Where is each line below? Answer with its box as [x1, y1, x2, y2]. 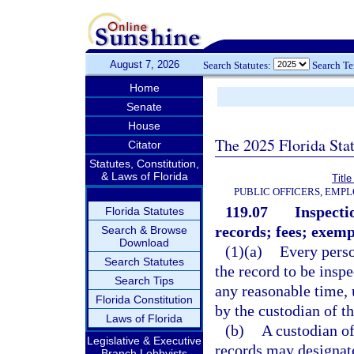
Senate [126, 100, 162, 113]
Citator [127, 138, 161, 151]
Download [119, 236, 169, 249]
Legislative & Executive [87, 334, 201, 347]
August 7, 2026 [109, 58, 179, 70]
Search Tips [115, 274, 174, 287]
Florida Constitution [96, 293, 193, 306]
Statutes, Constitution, [89, 157, 199, 170]
